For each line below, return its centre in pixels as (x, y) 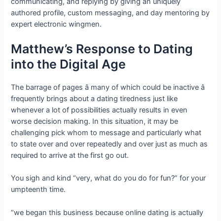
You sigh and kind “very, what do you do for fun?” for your (109, 178)
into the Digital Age (69, 64)
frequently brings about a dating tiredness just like (94, 99)
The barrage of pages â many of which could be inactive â (108, 88)
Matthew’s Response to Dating (102, 49)
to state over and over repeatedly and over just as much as (110, 144)
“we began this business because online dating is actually (107, 212)
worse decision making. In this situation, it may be (95, 122)
